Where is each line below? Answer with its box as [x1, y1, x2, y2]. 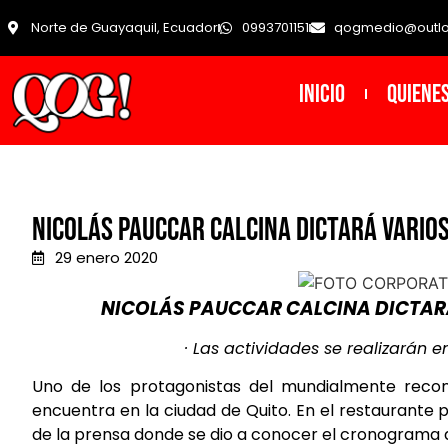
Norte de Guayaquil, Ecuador [30, 18, 218, 38]
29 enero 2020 [54, 247, 158, 269]
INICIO [298, 78, 345, 110]
